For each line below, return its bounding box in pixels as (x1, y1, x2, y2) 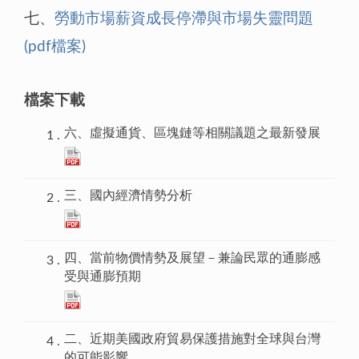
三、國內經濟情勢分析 (64, 189, 192, 203)
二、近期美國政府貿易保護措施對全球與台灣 (64, 333, 321, 346)
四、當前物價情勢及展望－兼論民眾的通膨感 (64, 252, 321, 265)
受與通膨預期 (64, 270, 141, 284)
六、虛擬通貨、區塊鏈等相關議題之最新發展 (64, 127, 321, 140)
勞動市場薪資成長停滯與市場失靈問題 (54, 10, 313, 26)
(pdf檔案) (24, 38, 86, 54)
